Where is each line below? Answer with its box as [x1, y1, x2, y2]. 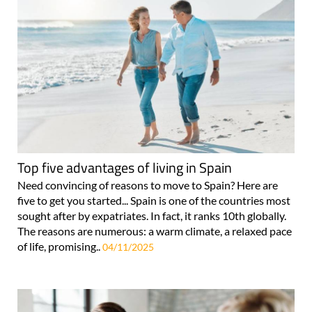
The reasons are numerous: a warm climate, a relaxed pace [17, 224, 292, 238]
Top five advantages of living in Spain [17, 157, 232, 179]
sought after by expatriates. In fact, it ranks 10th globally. [17, 209, 286, 223]
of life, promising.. [17, 240, 102, 253]
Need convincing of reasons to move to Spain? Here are [17, 178, 278, 192]
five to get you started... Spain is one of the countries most [17, 194, 290, 208]
